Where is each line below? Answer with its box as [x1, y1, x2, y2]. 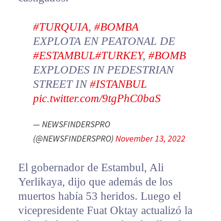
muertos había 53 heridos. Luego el [18, 190, 181, 203]
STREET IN [33, 78, 90, 91]
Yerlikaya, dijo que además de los [18, 176, 173, 188]
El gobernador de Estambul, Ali [18, 161, 164, 174]
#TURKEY [95, 49, 143, 62]
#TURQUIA [33, 21, 88, 34]
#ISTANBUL [89, 78, 147, 91]
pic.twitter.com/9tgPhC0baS [33, 92, 161, 105]
